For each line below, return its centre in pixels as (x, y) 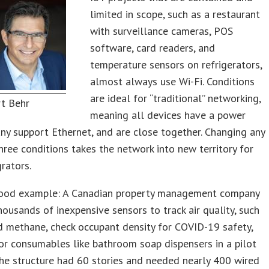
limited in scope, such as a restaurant (175, 14)
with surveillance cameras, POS (162, 31)
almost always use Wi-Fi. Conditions (173, 81)
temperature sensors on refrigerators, (176, 65)
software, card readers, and (153, 48)
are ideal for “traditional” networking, (176, 98)
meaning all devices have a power (168, 115)
